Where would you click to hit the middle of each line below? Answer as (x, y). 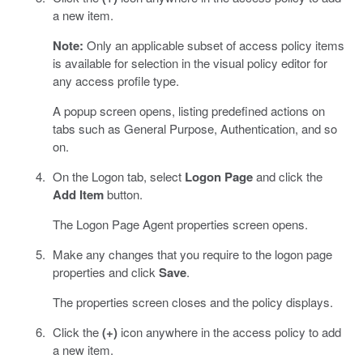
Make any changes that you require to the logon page (192, 254)
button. (123, 194)
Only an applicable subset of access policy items (214, 45)
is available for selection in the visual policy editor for (190, 62)
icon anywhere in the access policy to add (229, 331)
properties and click (105, 271)
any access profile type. (115, 80)
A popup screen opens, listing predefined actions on (188, 110)
